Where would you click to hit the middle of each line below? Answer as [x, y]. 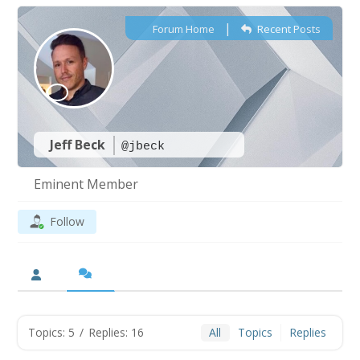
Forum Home [183, 29]
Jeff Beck [80, 145]
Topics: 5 [52, 332]
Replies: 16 [117, 332]
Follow [67, 221]
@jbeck [143, 147]
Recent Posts [287, 29]
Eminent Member [86, 184]
